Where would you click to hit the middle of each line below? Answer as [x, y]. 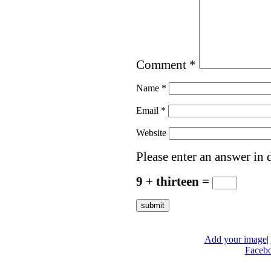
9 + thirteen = [174, 182]
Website [151, 133]
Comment [162, 65]
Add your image [235, 239]
